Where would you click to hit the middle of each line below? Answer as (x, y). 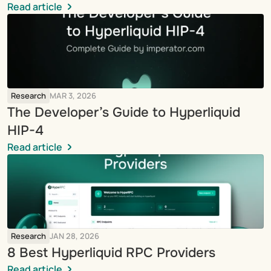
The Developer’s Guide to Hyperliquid (124, 113)
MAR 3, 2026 (73, 96)
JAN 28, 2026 (74, 236)
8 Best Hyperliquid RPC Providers (111, 253)
